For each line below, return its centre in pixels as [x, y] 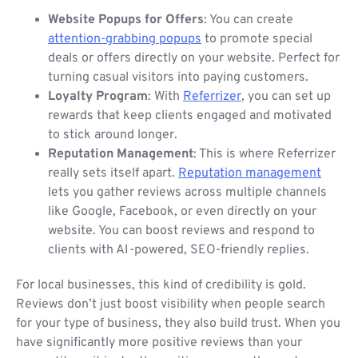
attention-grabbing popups [125, 40]
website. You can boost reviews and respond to [181, 231]
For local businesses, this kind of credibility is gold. [161, 286]
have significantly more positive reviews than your [159, 343]
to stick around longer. [113, 135]
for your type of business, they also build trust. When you [178, 324]
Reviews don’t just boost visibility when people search [171, 305]
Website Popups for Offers [126, 20]
